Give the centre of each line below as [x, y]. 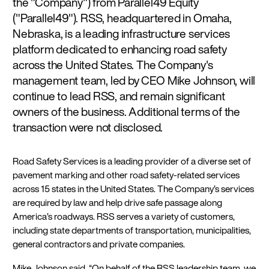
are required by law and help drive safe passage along [118, 203]
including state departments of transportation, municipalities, [132, 231]
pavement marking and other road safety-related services [126, 175]
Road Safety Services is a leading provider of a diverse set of [132, 162]
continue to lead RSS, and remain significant [119, 95]
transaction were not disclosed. [88, 127]
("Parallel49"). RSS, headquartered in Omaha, [122, 17]
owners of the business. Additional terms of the [127, 111]
